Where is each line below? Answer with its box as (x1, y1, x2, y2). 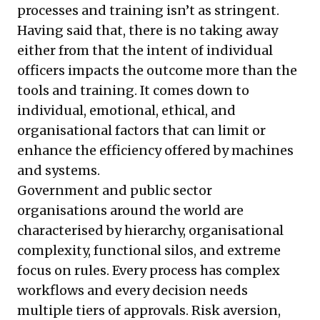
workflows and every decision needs (17, 282, 248, 299)
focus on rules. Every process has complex (17, 262, 280, 279)
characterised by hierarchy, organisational (17, 222, 284, 239)
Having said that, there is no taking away (17, 22, 278, 39)
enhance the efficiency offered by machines (17, 142, 294, 159)
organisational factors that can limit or (17, 122, 266, 139)
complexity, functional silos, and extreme (17, 242, 281, 259)
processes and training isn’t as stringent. (17, 2, 279, 19)
